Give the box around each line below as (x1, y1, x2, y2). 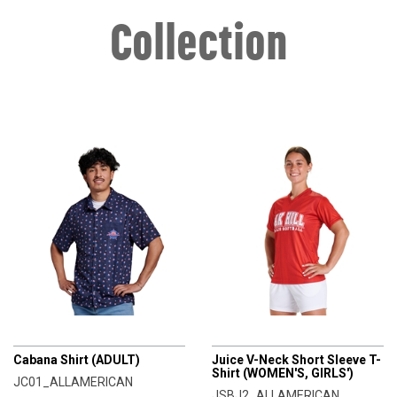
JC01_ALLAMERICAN (13, 374, 133, 389)
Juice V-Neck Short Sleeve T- (212, 352, 381, 367)
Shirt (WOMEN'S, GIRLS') (212, 365, 354, 380)
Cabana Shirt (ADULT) (13, 352, 140, 367)
